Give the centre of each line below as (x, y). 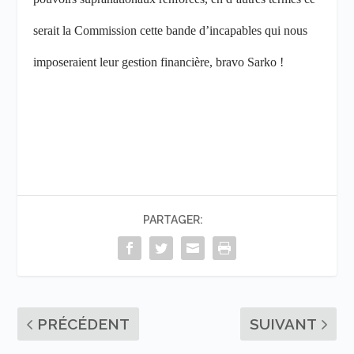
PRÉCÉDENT (84, 324)
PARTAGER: (173, 220)
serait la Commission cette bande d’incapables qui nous (171, 30)
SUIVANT (283, 324)
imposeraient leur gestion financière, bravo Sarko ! (159, 62)
